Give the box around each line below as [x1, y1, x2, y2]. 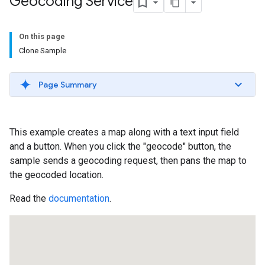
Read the [9, 193, 49, 204]
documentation [49, 193, 109, 204]
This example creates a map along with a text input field [9, 127, 239, 138]
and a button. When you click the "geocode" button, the [9, 141, 231, 152]
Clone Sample [19, 46, 66, 55]
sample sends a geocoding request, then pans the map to [9, 155, 247, 166]
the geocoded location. [9, 169, 104, 180]
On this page [19, 32, 65, 41]
